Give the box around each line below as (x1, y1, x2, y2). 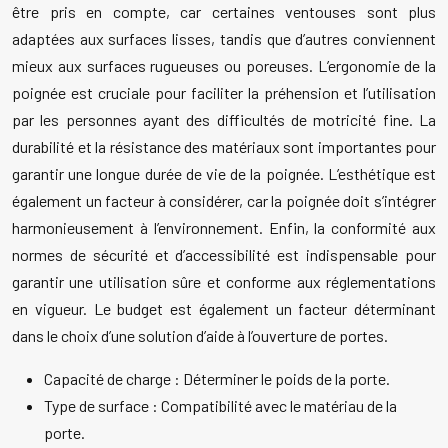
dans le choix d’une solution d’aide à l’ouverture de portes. (12, 326, 388, 346)
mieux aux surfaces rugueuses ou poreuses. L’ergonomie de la (12, 56, 436, 76)
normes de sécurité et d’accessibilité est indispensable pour (12, 245, 436, 265)
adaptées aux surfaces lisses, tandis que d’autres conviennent (12, 29, 436, 49)
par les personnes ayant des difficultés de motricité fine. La (12, 110, 436, 130)
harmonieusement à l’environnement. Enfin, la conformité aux (12, 218, 436, 238)
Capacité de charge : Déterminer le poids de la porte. (44, 369, 390, 389)
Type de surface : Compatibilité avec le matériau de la (44, 396, 397, 416)
